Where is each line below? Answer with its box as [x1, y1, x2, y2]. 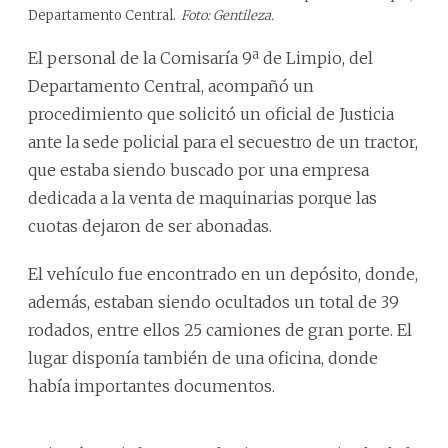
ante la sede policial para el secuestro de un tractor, [28, 131, 418, 152]
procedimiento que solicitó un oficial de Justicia [28, 103, 394, 124]
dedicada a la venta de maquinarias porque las [28, 187, 377, 208]
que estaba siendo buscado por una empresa [28, 159, 369, 180]
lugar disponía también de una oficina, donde [28, 347, 378, 368]
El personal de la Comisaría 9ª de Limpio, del [28, 47, 373, 68]
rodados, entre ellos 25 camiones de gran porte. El [28, 319, 412, 340]
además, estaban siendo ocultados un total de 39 [28, 291, 399, 312]
